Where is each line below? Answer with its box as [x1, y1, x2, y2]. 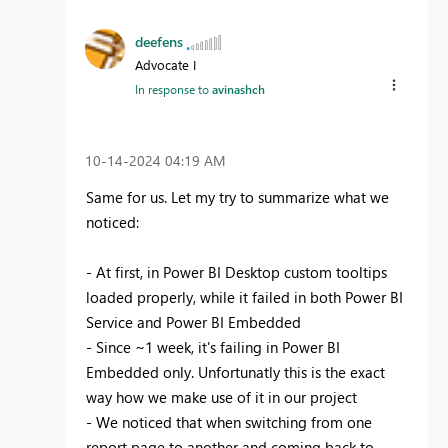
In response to [135, 80, 212, 97]
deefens [135, 31, 183, 51]
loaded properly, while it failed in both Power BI [86, 286, 403, 307]
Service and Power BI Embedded [86, 311, 301, 332]
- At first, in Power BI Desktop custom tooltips [86, 261, 387, 282]
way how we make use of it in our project [86, 386, 357, 407]
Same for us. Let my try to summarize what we [86, 186, 389, 207]
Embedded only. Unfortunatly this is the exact [86, 361, 385, 382]
